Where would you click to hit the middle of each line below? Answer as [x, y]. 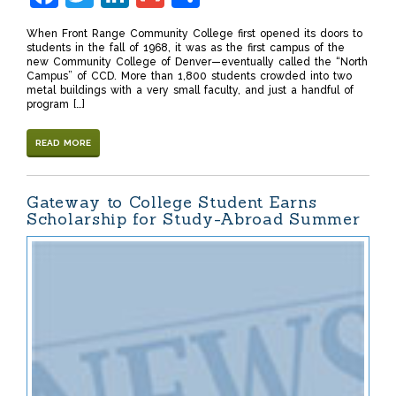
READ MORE [63, 143]
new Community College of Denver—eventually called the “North [197, 62]
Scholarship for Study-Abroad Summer [194, 219]
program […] [56, 105]
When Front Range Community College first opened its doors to [194, 34]
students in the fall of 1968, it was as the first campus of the [186, 48]
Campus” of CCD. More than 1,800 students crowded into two [189, 76]
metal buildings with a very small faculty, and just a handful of [190, 91]
